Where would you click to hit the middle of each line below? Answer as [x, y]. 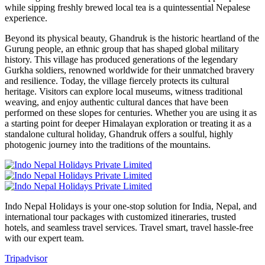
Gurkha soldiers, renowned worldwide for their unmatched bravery [130, 70]
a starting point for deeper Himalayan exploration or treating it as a [128, 124]
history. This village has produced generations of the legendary [121, 60]
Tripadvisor [26, 258]
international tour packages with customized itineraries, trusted [120, 217]
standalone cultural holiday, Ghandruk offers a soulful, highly [119, 134]
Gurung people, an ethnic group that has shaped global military [122, 49]
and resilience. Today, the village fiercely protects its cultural [117, 81]
